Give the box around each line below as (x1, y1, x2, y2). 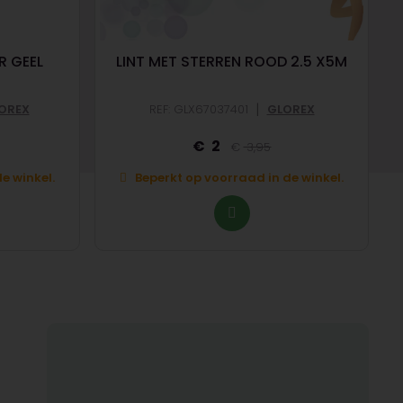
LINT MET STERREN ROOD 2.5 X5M (116, 51, 347, 73)
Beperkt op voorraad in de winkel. (132, 169, 345, 187)
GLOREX (266, 100, 315, 118)
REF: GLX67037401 (148, 100, 248, 118)
